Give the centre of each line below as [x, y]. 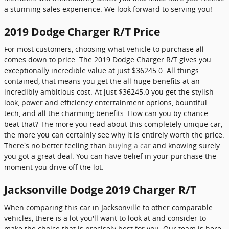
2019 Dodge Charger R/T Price [82, 31]
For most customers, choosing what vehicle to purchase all [104, 49]
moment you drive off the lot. [54, 167]
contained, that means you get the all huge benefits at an [102, 81]
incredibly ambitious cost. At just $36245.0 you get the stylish [109, 92]
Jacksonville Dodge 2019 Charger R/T [100, 190]
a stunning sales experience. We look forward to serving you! [108, 9]
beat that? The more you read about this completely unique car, [113, 124]
